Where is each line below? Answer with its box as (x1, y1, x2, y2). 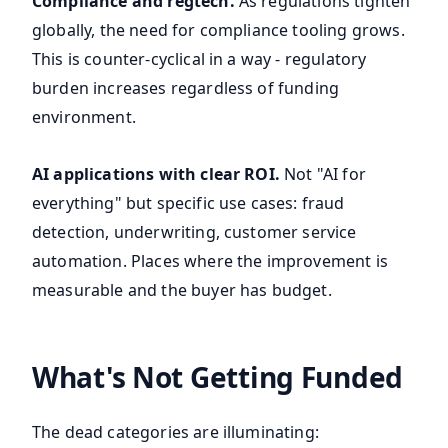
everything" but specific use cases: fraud (32, 192, 345, 215)
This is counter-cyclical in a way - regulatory (32, 48, 367, 71)
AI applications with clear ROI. (32, 163, 280, 186)
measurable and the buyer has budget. (32, 279, 332, 302)
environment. (32, 106, 136, 129)
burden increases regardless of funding (32, 77, 340, 100)
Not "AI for (279, 163, 366, 186)
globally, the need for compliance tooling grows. (32, 19, 405, 42)
